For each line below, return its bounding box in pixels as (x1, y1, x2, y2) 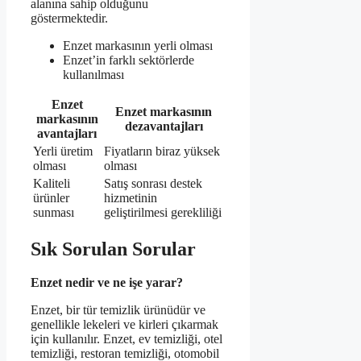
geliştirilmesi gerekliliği (104, 205, 222, 219)
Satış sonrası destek (104, 176, 202, 190)
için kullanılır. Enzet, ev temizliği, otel (31, 332, 222, 346)
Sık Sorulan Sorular (31, 238, 196, 259)
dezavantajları (124, 118, 203, 133)
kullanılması (63, 67, 124, 81)
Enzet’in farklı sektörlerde (63, 52, 194, 67)
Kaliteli (33, 176, 70, 190)
